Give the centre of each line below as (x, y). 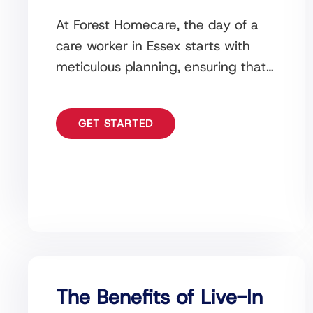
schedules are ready (117, 108)
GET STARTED (116, 123)
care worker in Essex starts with (153, 45)
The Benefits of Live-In (159, 297)
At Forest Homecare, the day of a (157, 24)
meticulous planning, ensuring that (161, 66)
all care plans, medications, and (152, 87)
